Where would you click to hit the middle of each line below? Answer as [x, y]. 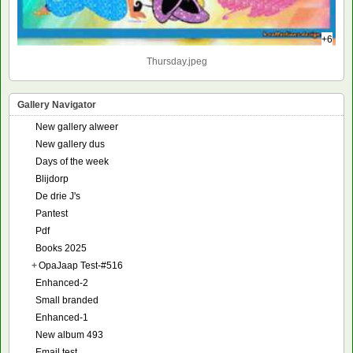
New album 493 [69, 334]
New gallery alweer [77, 126]
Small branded [67, 300]
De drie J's [58, 196]
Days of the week [72, 161]
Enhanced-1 [62, 317]
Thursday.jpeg [176, 61]
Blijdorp [52, 178]
